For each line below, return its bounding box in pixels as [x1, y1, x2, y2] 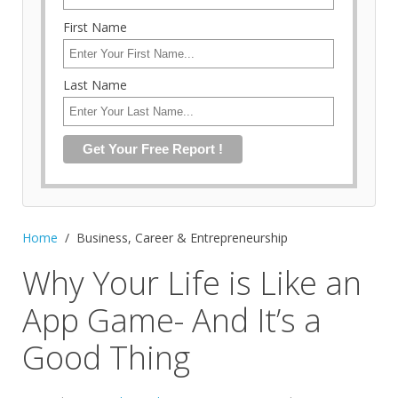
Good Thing [22, 335, 190, 379]
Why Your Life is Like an [22, 260, 362, 305]
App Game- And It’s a [22, 298, 322, 342]
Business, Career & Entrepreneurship [76, 228, 288, 246]
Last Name [62, 76, 127, 94]
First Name [62, 18, 127, 36]
